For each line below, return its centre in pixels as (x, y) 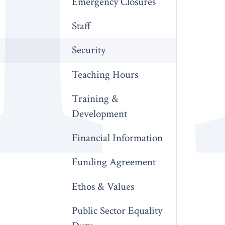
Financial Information (118, 138)
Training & (95, 98)
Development (100, 114)
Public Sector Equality (117, 210)
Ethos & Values (103, 186)
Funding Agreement (114, 162)
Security (89, 50)
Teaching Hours (105, 74)
